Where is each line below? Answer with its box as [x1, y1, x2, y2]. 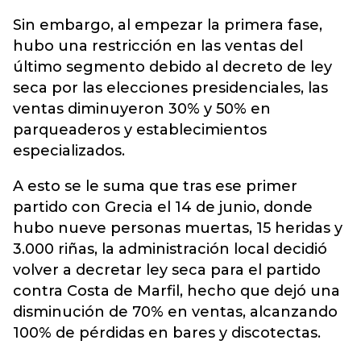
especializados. [13, 142, 125, 160]
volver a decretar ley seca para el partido [13, 261, 321, 279]
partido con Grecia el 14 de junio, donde [13, 198, 313, 216]
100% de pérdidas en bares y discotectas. [13, 324, 321, 342]
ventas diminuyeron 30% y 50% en [13, 100, 271, 118]
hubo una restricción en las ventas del [13, 37, 303, 55]
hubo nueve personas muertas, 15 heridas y [13, 219, 342, 237]
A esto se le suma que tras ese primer [13, 177, 297, 195]
